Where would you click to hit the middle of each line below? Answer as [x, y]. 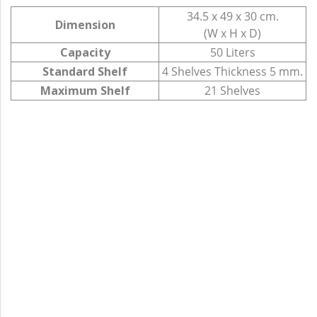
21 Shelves [232, 90]
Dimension [85, 24]
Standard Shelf [85, 71]
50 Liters [232, 52]
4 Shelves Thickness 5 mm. [232, 71]
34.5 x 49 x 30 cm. [232, 16]
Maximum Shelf [85, 90]
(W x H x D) [232, 33]
